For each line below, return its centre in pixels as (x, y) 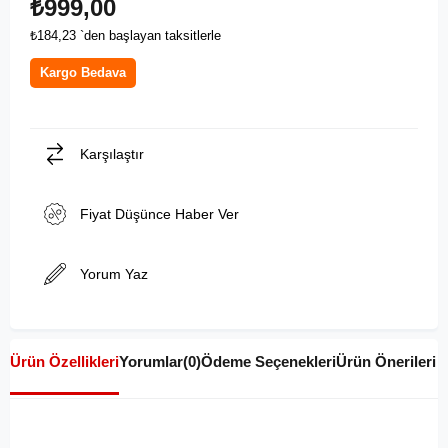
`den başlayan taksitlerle (150, 35)
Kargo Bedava (83, 72)
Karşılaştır (112, 153)
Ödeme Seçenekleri (268, 361)
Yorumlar (151, 361)
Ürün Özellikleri (64, 361)
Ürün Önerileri (386, 361)
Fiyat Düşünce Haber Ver (159, 213)
